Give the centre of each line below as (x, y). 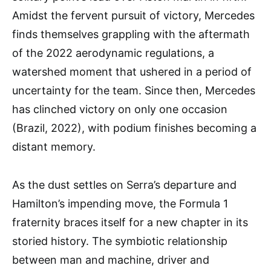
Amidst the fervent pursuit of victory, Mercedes (133, 16)
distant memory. (54, 147)
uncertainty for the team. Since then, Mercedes (134, 91)
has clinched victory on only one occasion (120, 109)
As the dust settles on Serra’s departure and (124, 185)
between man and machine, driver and (111, 260)
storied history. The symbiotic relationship (120, 241)
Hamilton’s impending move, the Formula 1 (120, 204)
